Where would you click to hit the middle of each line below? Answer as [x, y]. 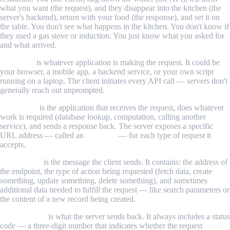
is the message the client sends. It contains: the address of [135, 162]
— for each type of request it [164, 135]
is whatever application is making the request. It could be [127, 62]
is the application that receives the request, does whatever [131, 107]
